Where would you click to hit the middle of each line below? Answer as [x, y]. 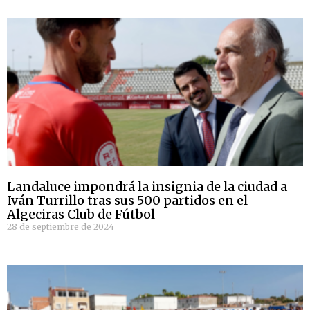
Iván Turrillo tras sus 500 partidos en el [127, 201]
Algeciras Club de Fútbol [81, 215]
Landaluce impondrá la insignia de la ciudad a [147, 187]
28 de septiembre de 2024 [61, 227]
